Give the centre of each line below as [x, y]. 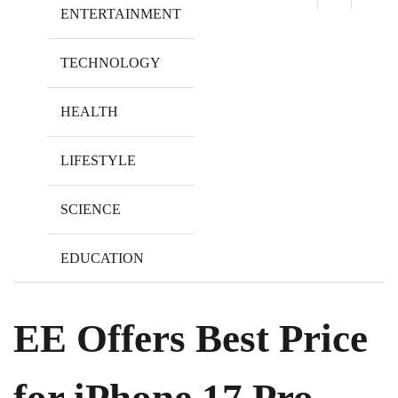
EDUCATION [102, 258]
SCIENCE [91, 209]
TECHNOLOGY [111, 62]
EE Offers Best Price [191, 338]
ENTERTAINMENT [121, 13]
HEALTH [89, 111]
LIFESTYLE [98, 160]
